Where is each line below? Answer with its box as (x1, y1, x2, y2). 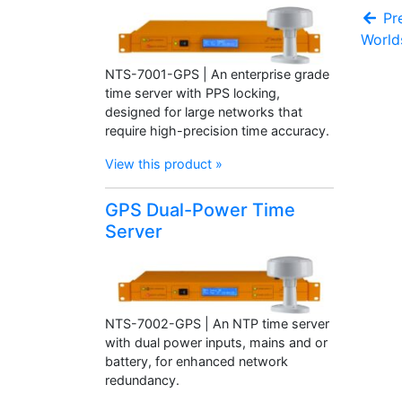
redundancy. (105, 371, 179, 388)
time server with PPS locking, (105, 84, 280, 100)
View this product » (105, 155, 223, 171)
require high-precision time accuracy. (105, 122, 329, 138)
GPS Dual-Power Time (105, 198, 295, 221)
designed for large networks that (105, 103, 302, 119)
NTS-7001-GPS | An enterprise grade (105, 66, 329, 82)
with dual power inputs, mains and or (105, 334, 328, 350)
